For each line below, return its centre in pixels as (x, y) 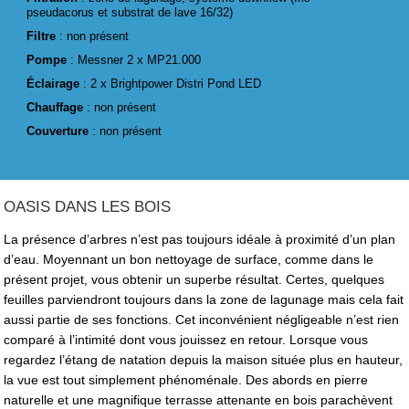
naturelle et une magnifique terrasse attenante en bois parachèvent (199, 399)
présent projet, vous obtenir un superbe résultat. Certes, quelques (194, 279)
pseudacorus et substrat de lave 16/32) (130, 12)
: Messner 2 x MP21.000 (136, 59)
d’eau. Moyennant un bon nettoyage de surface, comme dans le (189, 259)
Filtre (43, 36)
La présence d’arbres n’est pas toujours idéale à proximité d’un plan (200, 239)
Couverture (60, 131)
